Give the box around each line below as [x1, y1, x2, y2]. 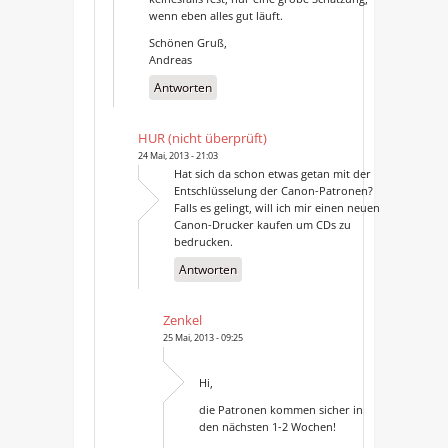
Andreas [148, 51, 192, 67]
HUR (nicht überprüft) [137, 128, 267, 147]
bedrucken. [173, 233, 233, 249]
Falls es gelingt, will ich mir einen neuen [173, 199, 380, 215]
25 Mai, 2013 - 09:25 [162, 330, 243, 344]
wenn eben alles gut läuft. [148, 7, 283, 23]
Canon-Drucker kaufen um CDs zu [173, 216, 351, 232]
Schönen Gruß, [148, 34, 227, 50]
